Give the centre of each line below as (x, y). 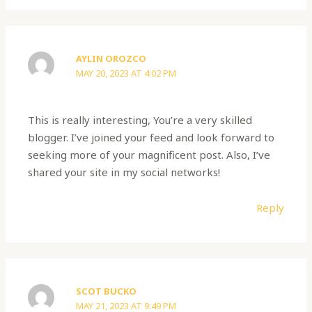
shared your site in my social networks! (124, 172)
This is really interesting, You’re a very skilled (140, 119)
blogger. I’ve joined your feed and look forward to (151, 137)
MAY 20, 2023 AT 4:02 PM (126, 73)
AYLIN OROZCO (111, 59)
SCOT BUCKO (107, 291)
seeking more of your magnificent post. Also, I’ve (149, 154)
